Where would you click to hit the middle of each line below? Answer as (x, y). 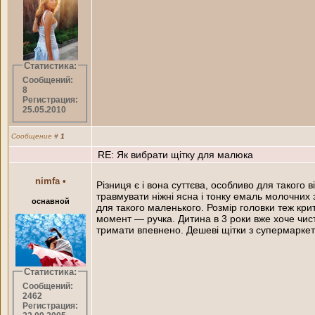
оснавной (50, 201)
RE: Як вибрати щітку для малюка (174, 154)
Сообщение (33, 136)
